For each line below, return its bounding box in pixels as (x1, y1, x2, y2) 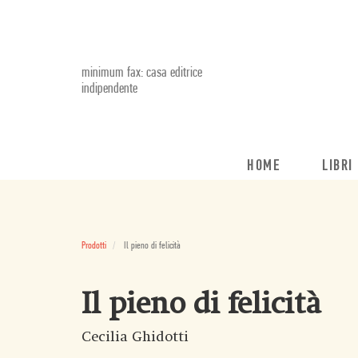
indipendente (82, 82, 137, 97)
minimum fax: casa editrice (82, 66, 202, 81)
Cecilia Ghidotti (82, 328, 189, 345)
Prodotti (82, 241, 106, 251)
